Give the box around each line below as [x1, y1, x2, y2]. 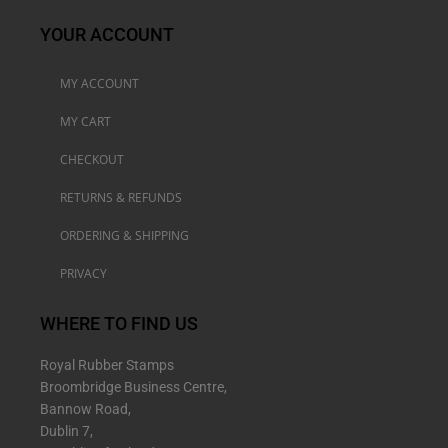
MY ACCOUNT [60, 74, 139, 92]
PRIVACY [60, 264, 107, 282]
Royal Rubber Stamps [40, 356, 174, 373]
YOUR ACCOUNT [40, 23, 174, 45]
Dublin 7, [40, 422, 93, 439]
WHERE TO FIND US [40, 312, 198, 334]
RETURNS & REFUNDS [60, 188, 182, 206]
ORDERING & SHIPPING [60, 226, 189, 244]
